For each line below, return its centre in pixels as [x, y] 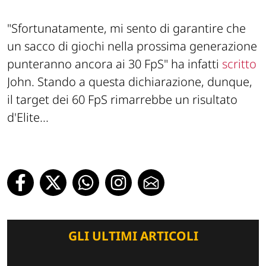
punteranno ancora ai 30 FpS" [88, 64]
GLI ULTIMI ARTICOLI [133, 236]
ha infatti [195, 64]
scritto [239, 64]
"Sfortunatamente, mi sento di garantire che [126, 28]
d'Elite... [28, 118]
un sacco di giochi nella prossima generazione [132, 46]
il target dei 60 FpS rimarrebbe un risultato [122, 100]
